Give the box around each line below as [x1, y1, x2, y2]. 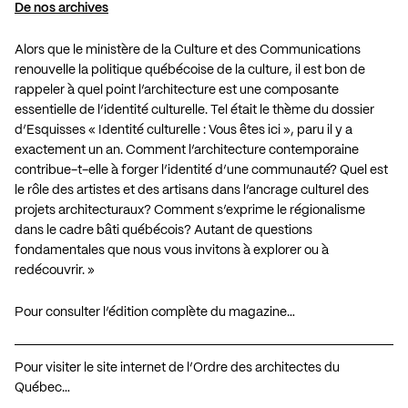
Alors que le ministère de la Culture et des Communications [15, 43, 361, 56]
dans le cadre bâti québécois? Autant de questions [15, 223, 312, 237]
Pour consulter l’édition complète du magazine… [15, 305, 295, 319]
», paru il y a [280, 123, 352, 137]
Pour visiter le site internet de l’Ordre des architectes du [15, 361, 340, 374]
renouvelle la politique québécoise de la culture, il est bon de [15, 63, 365, 76]
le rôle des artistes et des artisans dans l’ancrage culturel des [15, 183, 369, 197]
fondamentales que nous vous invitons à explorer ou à [15, 243, 329, 257]
